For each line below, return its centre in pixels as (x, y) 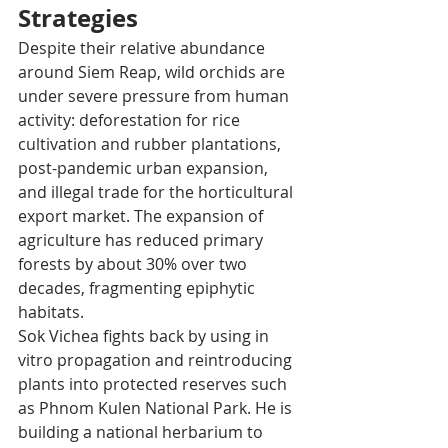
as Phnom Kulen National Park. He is (157, 407)
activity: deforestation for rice (131, 119)
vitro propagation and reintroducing (157, 359)
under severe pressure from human (155, 95)
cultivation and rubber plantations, (151, 143)
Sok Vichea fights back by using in (145, 335)
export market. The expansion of (142, 215)
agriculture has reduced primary (142, 239)
